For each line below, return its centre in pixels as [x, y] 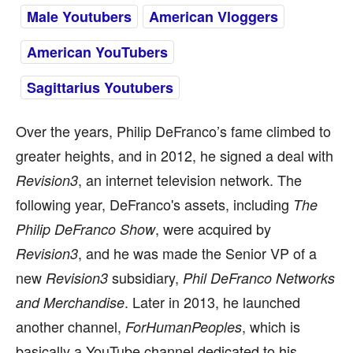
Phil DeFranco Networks [259, 278]
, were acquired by [213, 229]
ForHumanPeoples [184, 327]
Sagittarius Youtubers [100, 87]
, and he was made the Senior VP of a [197, 253]
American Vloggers [214, 17]
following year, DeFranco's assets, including [154, 204]
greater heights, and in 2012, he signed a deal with [175, 155]
